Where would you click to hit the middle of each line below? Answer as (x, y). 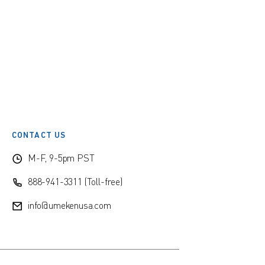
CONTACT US (39, 135)
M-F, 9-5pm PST (61, 159)
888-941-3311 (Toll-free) (75, 182)
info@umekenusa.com (69, 206)
